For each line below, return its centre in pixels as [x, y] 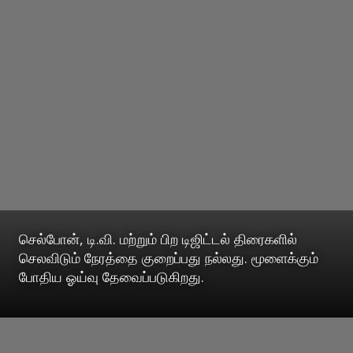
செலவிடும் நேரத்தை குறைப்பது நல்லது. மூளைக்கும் [169, 258]
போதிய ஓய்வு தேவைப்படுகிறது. [111, 277]
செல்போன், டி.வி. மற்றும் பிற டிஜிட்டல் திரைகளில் [158, 239]
